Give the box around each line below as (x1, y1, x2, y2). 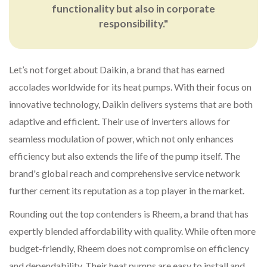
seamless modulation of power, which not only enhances (9, 133, 234, 145)
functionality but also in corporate (52, 2, 215, 15)
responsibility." (99, 17, 168, 30)
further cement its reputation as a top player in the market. (9, 185, 244, 197)
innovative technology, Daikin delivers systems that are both (9, 98, 253, 110)
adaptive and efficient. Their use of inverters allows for (9, 116, 230, 128)
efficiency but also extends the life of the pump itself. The (9, 150, 240, 162)
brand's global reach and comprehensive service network (9, 167, 240, 179)
